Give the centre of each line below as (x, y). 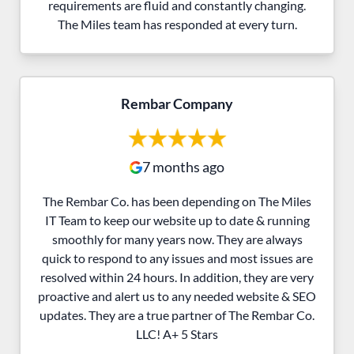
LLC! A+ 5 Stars (177, 333)
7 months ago (183, 166)
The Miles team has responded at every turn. (177, 24)
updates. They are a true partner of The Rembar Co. (177, 314)
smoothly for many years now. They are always (177, 239)
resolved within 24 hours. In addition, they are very (177, 277)
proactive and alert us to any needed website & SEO (177, 296)
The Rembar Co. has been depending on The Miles (177, 201)
